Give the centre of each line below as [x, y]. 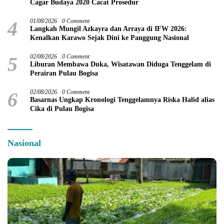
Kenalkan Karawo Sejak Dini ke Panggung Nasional [109, 37]
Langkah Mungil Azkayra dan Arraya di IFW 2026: [108, 28]
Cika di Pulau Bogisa [62, 108]
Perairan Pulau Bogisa [64, 73]
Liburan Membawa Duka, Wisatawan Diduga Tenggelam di [120, 64]
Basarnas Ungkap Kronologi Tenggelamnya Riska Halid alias [122, 99]
